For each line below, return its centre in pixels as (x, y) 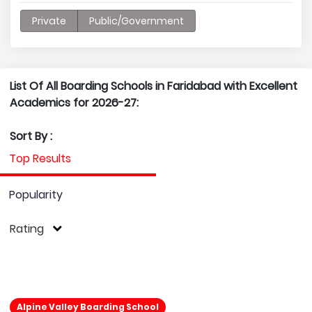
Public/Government (136, 21)
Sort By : (31, 136)
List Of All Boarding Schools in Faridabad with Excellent (154, 86)
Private (49, 21)
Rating (27, 229)
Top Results (40, 158)
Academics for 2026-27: (74, 103)
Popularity (36, 195)
